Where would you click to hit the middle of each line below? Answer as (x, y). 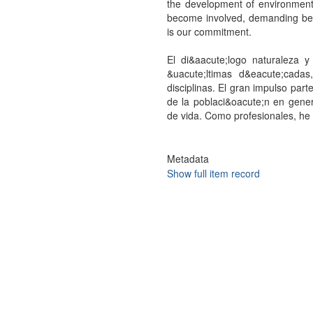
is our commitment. (209, 31)
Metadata (188, 159)
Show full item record (213, 173)
